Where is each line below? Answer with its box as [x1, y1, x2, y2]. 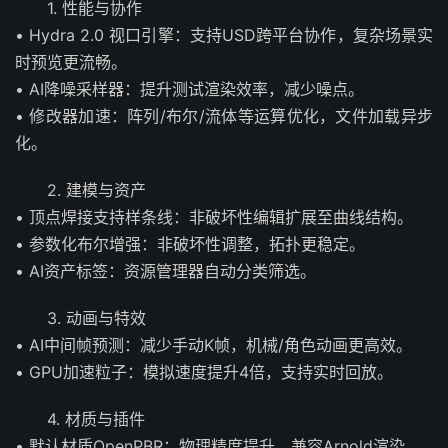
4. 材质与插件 [47, 408, 145, 429]
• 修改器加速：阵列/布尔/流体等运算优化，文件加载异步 [15, 105, 433, 126]
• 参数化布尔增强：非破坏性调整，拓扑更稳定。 [15, 233, 365, 254]
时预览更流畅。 [15, 51, 127, 72]
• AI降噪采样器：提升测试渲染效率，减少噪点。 [15, 78, 364, 99]
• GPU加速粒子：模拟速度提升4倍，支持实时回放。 [15, 361, 393, 382]
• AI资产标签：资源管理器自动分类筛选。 [15, 260, 316, 281]
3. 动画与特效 [47, 307, 146, 328]
